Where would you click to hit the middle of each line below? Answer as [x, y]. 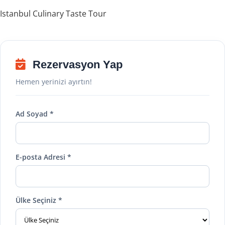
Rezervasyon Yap [76, 65]
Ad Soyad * [35, 114]
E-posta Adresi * [43, 157]
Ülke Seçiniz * [39, 200]
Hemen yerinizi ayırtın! [54, 82]
